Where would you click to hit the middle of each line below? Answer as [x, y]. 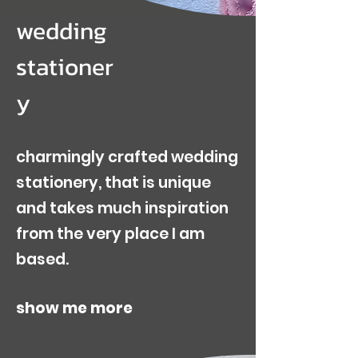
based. [44, 259]
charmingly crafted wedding [127, 157]
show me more [74, 308]
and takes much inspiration [122, 208]
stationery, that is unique [113, 183]
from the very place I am [110, 234]
